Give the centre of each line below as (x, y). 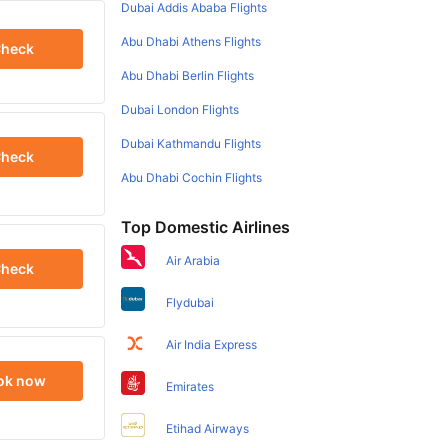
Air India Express (212, 344)
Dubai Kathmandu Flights (191, 143)
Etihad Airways (208, 428)
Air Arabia (193, 260)
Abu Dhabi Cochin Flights (192, 177)
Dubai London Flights (180, 109)
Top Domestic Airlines (206, 226)
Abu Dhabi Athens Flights (191, 41)
